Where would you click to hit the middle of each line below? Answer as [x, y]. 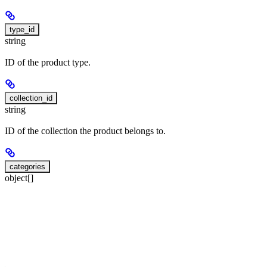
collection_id [31, 98]
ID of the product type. [48, 63]
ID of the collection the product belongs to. [85, 131]
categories [27, 167]
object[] [19, 178]
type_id [22, 29]
